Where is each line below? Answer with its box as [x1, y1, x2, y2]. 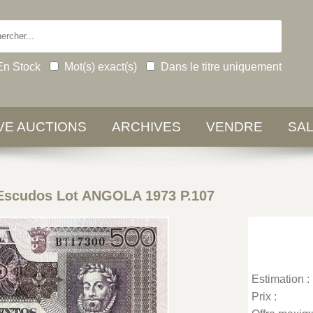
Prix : [252, 291, 277, 303]
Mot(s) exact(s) [64, 60, 137, 73]
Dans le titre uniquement [160, 60, 282, 73]
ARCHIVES [112, 119, 181, 134]
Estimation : [252, 273, 310, 285]
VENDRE [206, 119, 263, 134]
